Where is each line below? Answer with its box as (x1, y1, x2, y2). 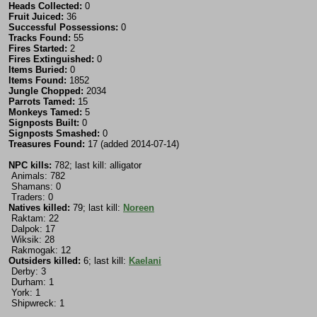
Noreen (123, 202, 154, 214)
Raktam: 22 (8, 213, 59, 224)
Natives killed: (8, 202, 70, 214)
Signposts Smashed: (8, 128, 100, 139)
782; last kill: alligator (52, 160, 142, 171)
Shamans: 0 (8, 181, 61, 192)
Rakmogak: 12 (8, 245, 71, 256)
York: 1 (8, 287, 40, 299)
